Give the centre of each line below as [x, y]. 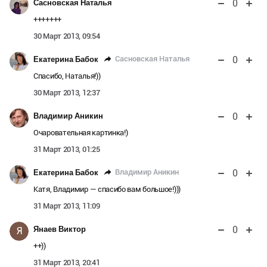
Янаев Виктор [60, 229]
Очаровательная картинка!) [81, 132]
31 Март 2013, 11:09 [67, 206]
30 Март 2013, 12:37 [67, 92]
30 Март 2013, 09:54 [67, 36]
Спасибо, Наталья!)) [67, 76]
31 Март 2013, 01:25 [67, 149]
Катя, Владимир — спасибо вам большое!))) [107, 189]
